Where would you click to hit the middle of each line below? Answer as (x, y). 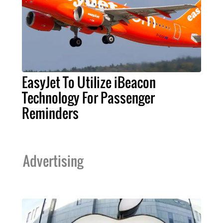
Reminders (50, 113)
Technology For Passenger (88, 97)
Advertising (53, 161)
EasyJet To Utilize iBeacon (89, 82)
